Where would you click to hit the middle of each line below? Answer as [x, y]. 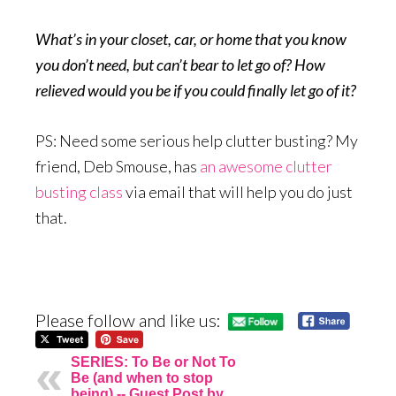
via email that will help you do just [238, 192]
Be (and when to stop [142, 378]
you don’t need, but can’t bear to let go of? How [180, 65]
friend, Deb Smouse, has [118, 166]
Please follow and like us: [128, 320]
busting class [79, 192]
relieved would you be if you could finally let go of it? [196, 90]
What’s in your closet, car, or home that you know [191, 39]
